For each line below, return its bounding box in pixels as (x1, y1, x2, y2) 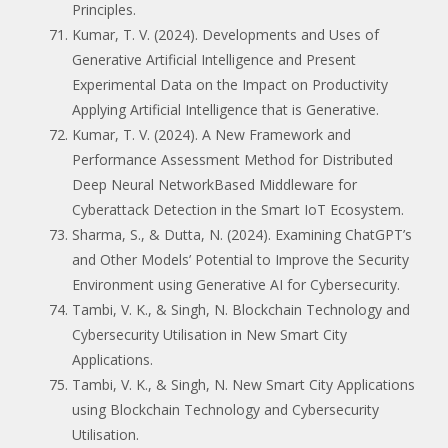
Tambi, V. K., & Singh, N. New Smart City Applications (72, 374, 415, 394)
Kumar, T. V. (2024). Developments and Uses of (72, 24, 379, 44)
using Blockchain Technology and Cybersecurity (72, 399, 379, 419)
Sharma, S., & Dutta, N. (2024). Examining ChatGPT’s (72, 224, 412, 244)
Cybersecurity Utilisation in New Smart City (72, 324, 347, 344)
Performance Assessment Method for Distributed (72, 149, 393, 169)
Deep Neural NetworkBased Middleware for (72, 174, 357, 194)
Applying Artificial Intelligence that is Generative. (72, 99, 379, 119)
